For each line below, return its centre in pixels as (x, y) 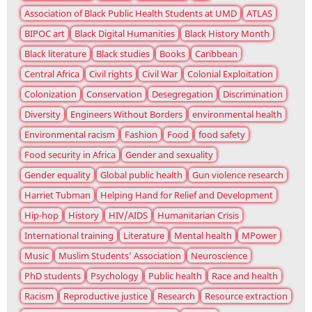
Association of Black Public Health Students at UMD (131, 14)
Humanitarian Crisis (198, 216)
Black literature (55, 54)
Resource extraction (246, 296)
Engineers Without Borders (126, 115)
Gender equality (57, 175)
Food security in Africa (70, 155)
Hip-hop (41, 216)
